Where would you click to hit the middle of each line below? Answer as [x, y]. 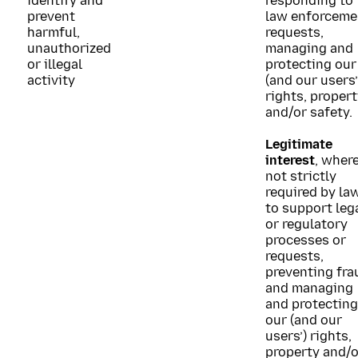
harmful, [54, 32]
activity [51, 80]
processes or [306, 240]
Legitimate [299, 144]
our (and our [304, 320]
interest [290, 160]
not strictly [301, 176]
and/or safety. [309, 112]
